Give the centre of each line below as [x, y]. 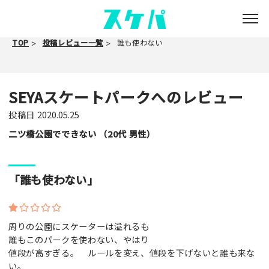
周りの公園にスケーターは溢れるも [79, 226]
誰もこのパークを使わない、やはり [79, 239]
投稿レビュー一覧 [73, 43]
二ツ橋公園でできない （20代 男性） [82, 133]
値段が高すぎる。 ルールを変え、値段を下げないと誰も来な [132, 252]
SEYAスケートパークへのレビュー [126, 97]
